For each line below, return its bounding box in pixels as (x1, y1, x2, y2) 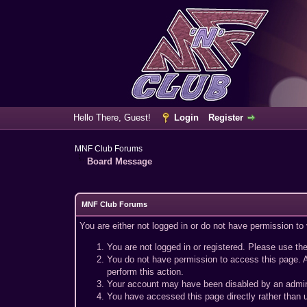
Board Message (87, 156, 153, 167)
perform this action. (107, 267, 184, 277)
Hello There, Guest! (73, 112, 153, 123)
